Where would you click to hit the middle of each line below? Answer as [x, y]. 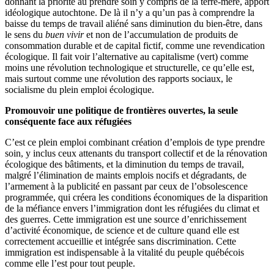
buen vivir [65, 34]
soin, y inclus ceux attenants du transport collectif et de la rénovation [136, 153]
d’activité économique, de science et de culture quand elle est [122, 230]
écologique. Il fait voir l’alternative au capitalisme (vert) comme [127, 56]
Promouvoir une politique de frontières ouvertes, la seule [121, 110]
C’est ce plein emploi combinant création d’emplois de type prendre [135, 142]
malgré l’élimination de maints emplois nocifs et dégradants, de [126, 175]
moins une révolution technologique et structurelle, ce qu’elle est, [130, 67]
